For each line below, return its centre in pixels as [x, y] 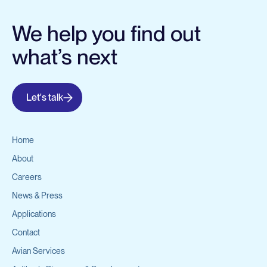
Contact [26, 232]
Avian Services [38, 251]
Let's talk [45, 97]
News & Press [37, 195]
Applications [34, 214]
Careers [27, 177]
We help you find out [106, 34]
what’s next [65, 57]
